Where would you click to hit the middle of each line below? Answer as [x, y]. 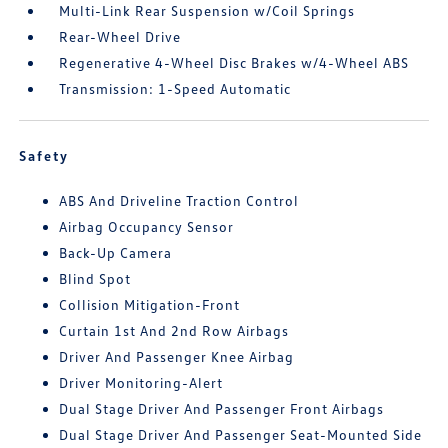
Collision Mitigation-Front [150, 305]
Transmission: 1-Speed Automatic [175, 89]
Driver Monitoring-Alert [141, 383]
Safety [44, 156]
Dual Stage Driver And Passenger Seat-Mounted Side [241, 435]
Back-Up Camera [116, 253]
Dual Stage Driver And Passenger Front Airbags [222, 409]
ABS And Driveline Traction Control [179, 201]
